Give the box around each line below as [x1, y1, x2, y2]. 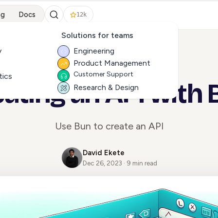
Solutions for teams [61, 31, 133, 40]
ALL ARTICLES [91, 60, 134, 68]
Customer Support [73, 70, 133, 78]
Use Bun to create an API [54, 120, 163, 132]
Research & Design [73, 83, 139, 92]
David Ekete [82, 148, 125, 157]
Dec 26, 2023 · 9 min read [82, 159, 157, 167]
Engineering [73, 46, 114, 55]
